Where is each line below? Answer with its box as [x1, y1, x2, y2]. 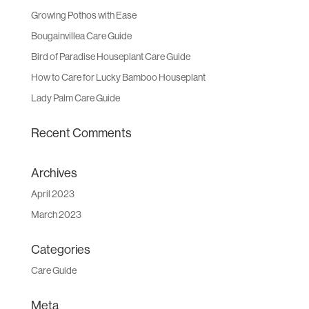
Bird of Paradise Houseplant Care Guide [30, 50, 190, 63]
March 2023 [30, 208, 81, 221]
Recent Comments [30, 125, 132, 141]
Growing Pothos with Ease [30, 9, 137, 22]
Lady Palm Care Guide [30, 92, 120, 105]
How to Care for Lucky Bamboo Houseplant [30, 71, 206, 84]
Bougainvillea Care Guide [30, 30, 132, 43]
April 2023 [30, 188, 74, 201]
